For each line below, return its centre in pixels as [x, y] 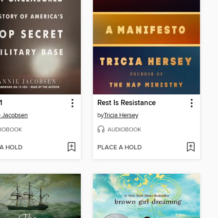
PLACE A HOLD [119, 147]
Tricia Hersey [121, 116]
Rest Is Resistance [127, 103]
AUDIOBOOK [124, 129]
